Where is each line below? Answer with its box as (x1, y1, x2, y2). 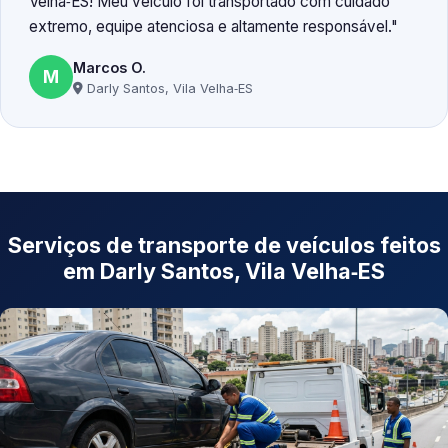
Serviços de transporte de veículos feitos (7, 232, 441, 259)
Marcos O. (73, 58, 146, 76)
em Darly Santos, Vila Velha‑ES (63, 258, 385, 285)
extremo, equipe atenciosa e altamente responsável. (29, 17, 391, 37)
